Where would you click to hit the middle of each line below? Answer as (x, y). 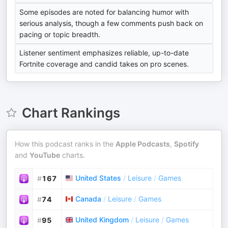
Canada (88, 199)
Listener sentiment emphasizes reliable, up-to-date (104, 53)
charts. (73, 155)
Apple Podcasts (143, 144)
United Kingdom (102, 220)
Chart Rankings (71, 113)
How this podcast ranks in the (65, 144)
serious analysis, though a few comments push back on (111, 23)
